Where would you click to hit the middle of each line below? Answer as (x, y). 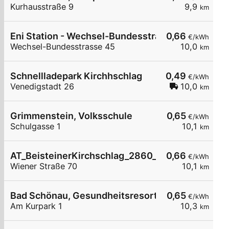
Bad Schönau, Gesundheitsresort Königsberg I (112, 196)
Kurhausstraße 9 (42, 7)
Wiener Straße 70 (44, 166)
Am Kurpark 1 (36, 206)
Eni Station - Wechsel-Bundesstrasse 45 (100, 36)
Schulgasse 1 (36, 127)
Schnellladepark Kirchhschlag (76, 76)
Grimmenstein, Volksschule (71, 116)
